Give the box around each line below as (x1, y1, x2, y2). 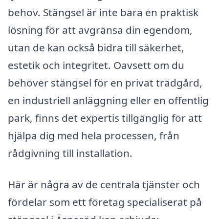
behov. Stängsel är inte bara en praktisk (8, 5, 198, 19)
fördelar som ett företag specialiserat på (8, 195, 202, 209)
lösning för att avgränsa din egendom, (8, 22, 193, 37)
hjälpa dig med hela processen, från (8, 128, 179, 142)
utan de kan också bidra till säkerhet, (8, 40, 184, 54)
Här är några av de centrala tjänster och (8, 177, 200, 191)
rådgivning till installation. (8, 146, 132, 160)
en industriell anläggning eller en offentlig (8, 93, 209, 107)
